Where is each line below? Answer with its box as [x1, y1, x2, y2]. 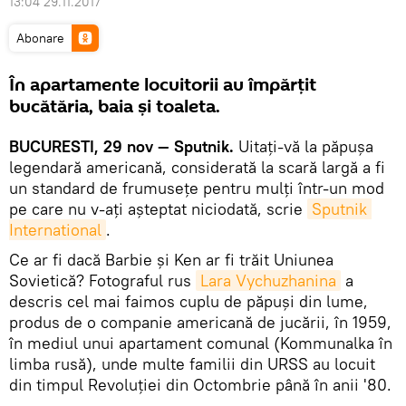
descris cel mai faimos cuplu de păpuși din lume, [9, 291, 368, 312]
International [9, 219, 101, 240]
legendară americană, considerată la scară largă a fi [9, 157, 385, 178]
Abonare [16, 30, 64, 46]
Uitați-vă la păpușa [234, 136, 373, 157]
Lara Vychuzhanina [200, 270, 336, 291]
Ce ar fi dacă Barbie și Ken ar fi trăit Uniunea [9, 249, 333, 270]
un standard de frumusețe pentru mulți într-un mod [9, 178, 384, 198]
